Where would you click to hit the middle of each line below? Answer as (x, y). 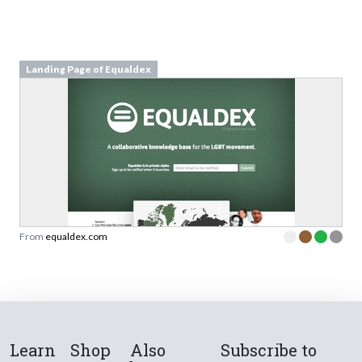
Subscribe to (269, 349)
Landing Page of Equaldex (88, 69)
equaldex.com (76, 236)
